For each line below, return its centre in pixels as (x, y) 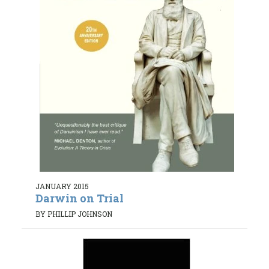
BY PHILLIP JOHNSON (74, 213)
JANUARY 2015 (62, 186)
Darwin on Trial (80, 198)
